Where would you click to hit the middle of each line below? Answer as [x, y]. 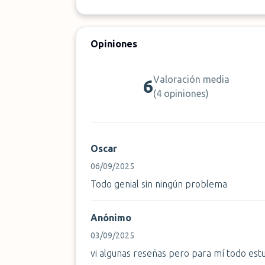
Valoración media [192, 79]
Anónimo [111, 218]
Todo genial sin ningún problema [159, 184]
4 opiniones [181, 93]
